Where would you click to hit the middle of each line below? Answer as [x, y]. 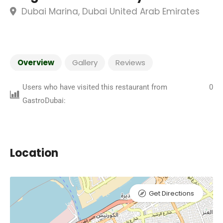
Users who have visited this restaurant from [95, 87]
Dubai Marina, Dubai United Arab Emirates [109, 11]
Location [34, 153]
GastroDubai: [44, 101]
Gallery [85, 62]
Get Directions [171, 193]
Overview [36, 62]
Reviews [130, 62]
